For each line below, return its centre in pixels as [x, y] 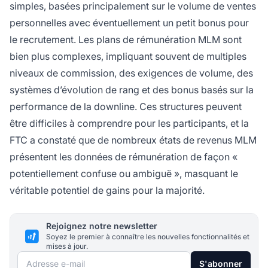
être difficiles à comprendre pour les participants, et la [129, 124]
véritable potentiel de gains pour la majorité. [107, 191]
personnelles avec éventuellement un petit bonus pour [129, 23]
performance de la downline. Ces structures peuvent [126, 107]
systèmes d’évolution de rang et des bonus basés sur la [132, 90]
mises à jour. [67, 246]
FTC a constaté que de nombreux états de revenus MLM [133, 140]
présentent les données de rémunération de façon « [124, 157]
